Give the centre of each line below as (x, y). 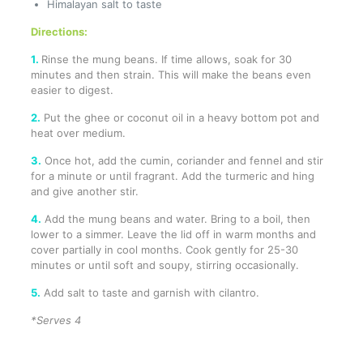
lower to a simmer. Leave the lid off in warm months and (173, 235)
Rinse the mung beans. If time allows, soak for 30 (166, 60)
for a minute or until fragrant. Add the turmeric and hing (172, 176)
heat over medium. (78, 133)
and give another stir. (84, 192)
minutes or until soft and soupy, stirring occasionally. (164, 265)
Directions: (59, 32)
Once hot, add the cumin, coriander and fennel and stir (182, 161)
